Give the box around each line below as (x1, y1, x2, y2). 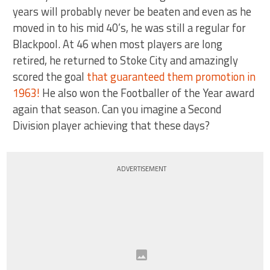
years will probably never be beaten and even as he (13, 3, 252, 20)
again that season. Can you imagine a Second (13, 101, 222, 118)
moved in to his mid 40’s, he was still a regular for (13, 19, 246, 36)
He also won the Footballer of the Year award (42, 84, 255, 101)
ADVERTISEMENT (117, 164, 167, 174)
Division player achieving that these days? (13, 117, 210, 134)
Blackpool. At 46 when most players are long (13, 36, 223, 52)
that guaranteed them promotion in (87, 68, 256, 85)
